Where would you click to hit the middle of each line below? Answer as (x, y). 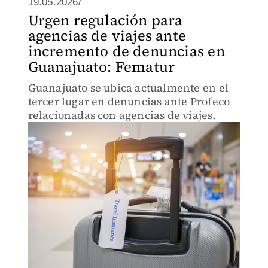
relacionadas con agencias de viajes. (122, 115)
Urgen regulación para (105, 20)
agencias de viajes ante (107, 36)
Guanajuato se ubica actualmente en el (128, 88)
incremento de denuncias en (126, 51)
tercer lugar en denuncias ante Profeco (129, 101)
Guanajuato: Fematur (101, 67)
